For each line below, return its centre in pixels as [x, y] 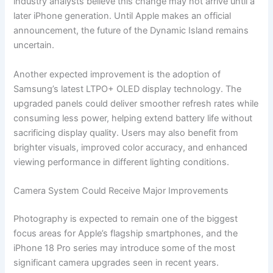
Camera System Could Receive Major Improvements [121, 191]
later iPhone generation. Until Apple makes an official [122, 16]
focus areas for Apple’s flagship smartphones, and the [126, 233]
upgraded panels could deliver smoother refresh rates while [136, 103]
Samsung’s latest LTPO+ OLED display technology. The [128, 89]
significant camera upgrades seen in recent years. [116, 262]
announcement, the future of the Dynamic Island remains [131, 31]
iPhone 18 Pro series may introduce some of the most [125, 248]
